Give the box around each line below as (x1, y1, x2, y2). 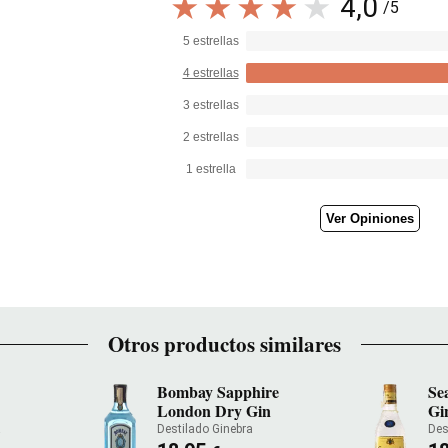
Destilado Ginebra (156, 422, 253, 436)
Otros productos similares (107, 329, 341, 359)
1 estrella (185, 162, 236, 176)
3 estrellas (182, 98, 239, 112)
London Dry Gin (156, 399, 271, 422)
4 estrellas (182, 66, 239, 80)
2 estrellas (182, 130, 239, 144)
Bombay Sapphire (156, 380, 279, 403)
